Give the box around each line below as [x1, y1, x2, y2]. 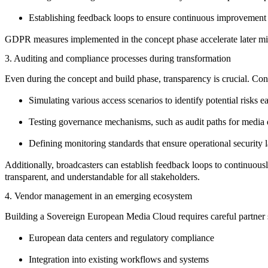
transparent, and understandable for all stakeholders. [5, 172, 200, 182]
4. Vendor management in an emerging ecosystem [5, 191, 192, 202]
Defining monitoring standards [29, 138, 144, 149]
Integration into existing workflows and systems [29, 254, 209, 265]
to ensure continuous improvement [134, 12, 266, 23]
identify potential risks [175, 95, 258, 106]
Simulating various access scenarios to [29, 95, 175, 106]
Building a [5, 211, 47, 222]
